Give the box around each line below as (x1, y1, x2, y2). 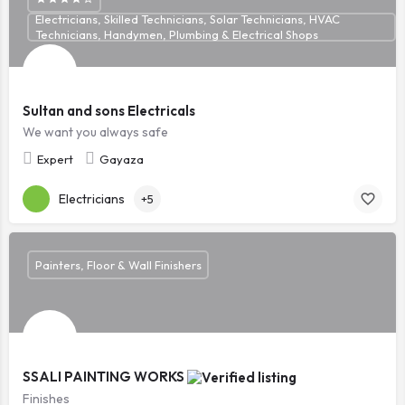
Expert (37, 152, 73, 166)
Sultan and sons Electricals (23, 102, 195, 119)
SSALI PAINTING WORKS (23, 367, 187, 385)
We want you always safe (23, 124, 168, 140)
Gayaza (99, 152, 144, 166)
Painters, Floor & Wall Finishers (34, 257, 202, 272)
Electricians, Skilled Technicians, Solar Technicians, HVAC (34, 12, 340, 26)
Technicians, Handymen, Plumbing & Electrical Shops (34, 27, 318, 42)
